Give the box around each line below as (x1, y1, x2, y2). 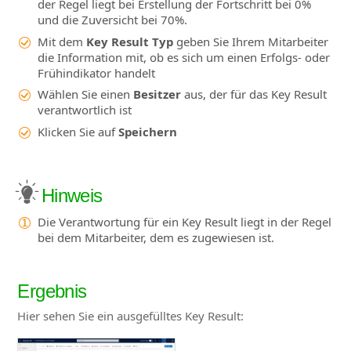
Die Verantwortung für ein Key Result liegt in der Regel (37, 213, 331, 230)
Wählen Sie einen (37, 86, 133, 103)
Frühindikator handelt (37, 64, 155, 81)
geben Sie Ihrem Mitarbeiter (172, 33, 328, 49)
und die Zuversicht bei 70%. (37, 12, 187, 28)
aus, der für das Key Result (183, 86, 327, 103)
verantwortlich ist (37, 102, 132, 118)
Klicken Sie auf (37, 123, 118, 139)
